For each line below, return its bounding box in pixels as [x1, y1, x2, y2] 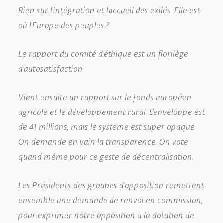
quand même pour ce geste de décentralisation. [18, 148, 193, 163]
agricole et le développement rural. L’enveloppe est [18, 104, 205, 118]
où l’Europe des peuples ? [18, 17, 109, 31]
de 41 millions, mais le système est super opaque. [18, 118, 196, 133]
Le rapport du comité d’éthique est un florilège [18, 45, 188, 60]
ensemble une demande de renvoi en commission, [18, 192, 202, 206]
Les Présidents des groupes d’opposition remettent [18, 177, 204, 191]
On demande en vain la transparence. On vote [18, 133, 188, 148]
